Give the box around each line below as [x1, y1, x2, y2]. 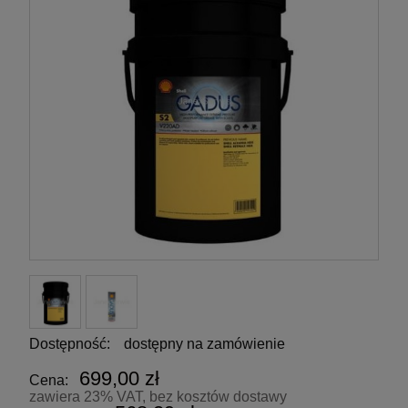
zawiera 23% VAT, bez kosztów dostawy [29, 389, 287, 405]
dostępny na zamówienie [124, 336, 285, 352]
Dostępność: [29, 336, 110, 352]
